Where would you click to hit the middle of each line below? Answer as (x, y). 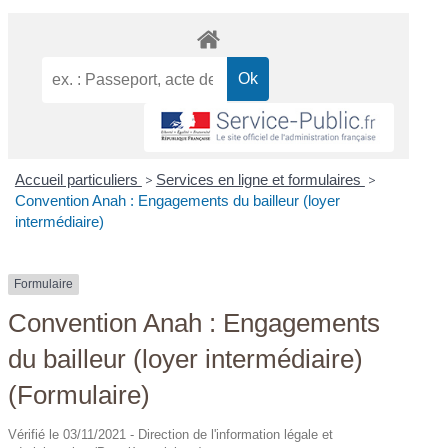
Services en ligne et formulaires (260, 180)
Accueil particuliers (78, 180)
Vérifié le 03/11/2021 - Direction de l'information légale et (171, 434)
